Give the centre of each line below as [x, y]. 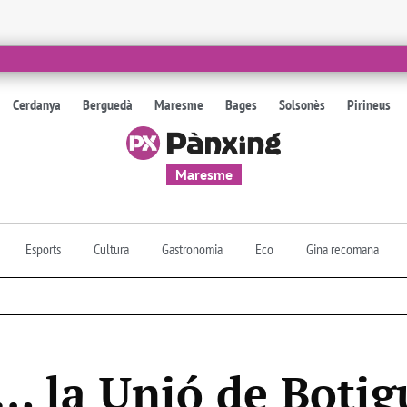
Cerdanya [37, 104]
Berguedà [108, 104]
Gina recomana [342, 248]
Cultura [111, 248]
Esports [43, 248]
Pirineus [369, 104]
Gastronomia [192, 248]
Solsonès [303, 104]
